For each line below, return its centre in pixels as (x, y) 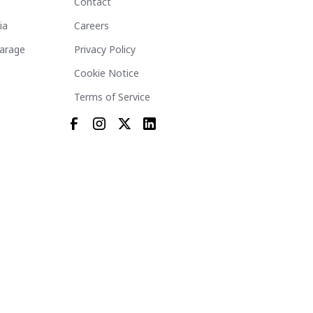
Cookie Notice (107, 73)
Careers (92, 26)
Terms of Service (112, 97)
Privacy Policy (105, 49)
